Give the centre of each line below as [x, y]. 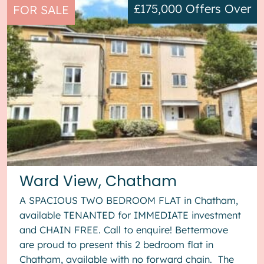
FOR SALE [41, 9]
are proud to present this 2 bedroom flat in [117, 244]
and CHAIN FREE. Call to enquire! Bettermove [124, 230]
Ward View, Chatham [98, 181]
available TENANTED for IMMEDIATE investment [131, 215]
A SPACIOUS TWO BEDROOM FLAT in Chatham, [129, 200]
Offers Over [218, 9]
